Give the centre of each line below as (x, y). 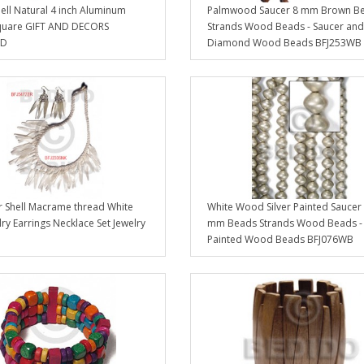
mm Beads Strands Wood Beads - (284, 223)
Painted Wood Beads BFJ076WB (280, 240)
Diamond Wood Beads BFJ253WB (284, 43)
